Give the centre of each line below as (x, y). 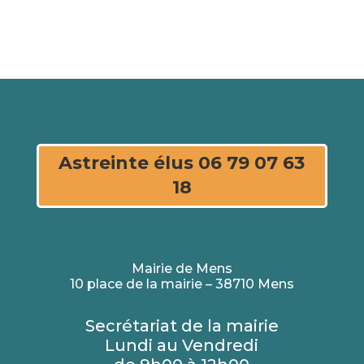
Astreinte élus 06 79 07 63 (182, 163)
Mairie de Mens (182, 268)
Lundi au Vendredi (182, 345)
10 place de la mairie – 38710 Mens (182, 284)
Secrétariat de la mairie (182, 325)
